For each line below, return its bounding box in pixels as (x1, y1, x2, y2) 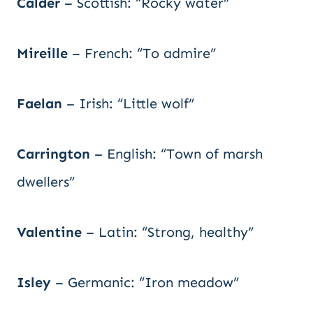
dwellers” (17, 173, 75, 190)
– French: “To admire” (68, 45, 216, 61)
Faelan (17, 95, 62, 112)
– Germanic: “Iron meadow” (51, 274, 239, 291)
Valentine (17, 224, 82, 240)
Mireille (17, 45, 68, 61)
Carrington (17, 145, 90, 162)
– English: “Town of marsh (90, 145, 263, 162)
